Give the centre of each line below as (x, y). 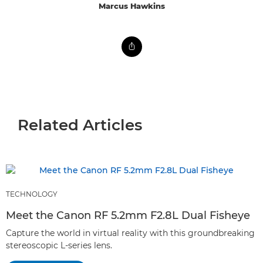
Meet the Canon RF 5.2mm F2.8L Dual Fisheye (128, 215)
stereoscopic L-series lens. (59, 245)
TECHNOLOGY (32, 194)
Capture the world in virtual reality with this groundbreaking (130, 233)
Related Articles (80, 125)
